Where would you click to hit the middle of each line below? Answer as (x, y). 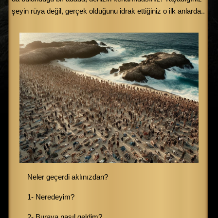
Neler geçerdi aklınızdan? (68, 177)
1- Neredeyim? (51, 197)
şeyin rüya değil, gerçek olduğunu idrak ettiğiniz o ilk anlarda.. (108, 11)
